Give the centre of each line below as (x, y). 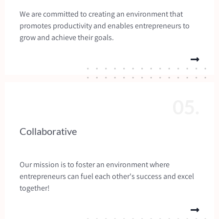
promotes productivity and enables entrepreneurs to (105, 25)
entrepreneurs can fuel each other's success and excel (107, 176)
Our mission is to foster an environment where (95, 164)
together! (35, 188)
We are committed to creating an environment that (101, 14)
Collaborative (48, 131)
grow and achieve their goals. (67, 37)
